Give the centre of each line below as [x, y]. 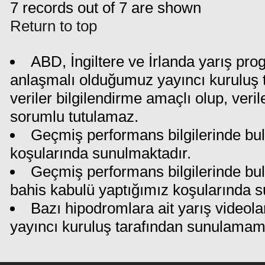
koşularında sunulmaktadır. [101, 153]
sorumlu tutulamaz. [74, 117]
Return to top [54, 26]
